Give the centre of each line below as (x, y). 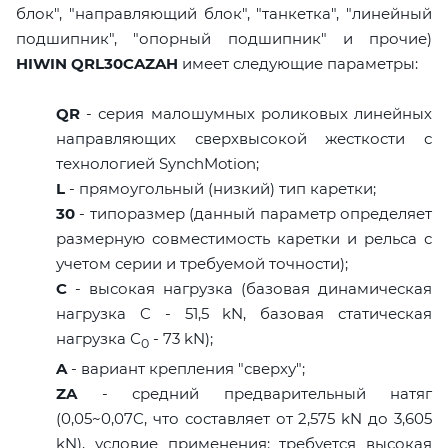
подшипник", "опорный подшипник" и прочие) (224, 38)
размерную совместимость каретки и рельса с (244, 238)
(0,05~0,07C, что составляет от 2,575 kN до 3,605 (244, 418)
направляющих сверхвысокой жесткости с (244, 138)
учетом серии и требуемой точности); (202, 263)
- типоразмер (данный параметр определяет (253, 213)
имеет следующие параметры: (298, 63)
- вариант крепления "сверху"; (186, 368)
